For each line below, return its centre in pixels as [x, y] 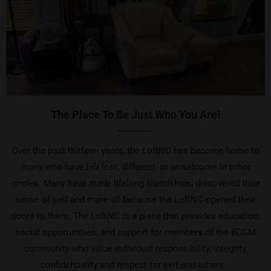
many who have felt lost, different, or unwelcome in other [135, 167]
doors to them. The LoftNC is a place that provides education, [135, 216]
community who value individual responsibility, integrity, [135, 249]
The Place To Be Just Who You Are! [135, 115]
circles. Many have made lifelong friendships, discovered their [135, 184]
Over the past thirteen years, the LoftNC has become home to [135, 151]
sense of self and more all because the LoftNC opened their [135, 200]
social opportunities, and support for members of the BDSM [135, 233]
